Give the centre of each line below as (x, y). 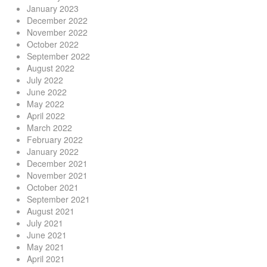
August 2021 (51, 211)
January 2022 (53, 152)
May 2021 (46, 247)
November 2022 (57, 32)
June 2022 (47, 92)
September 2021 (58, 199)
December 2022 (57, 21)
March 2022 (49, 128)
